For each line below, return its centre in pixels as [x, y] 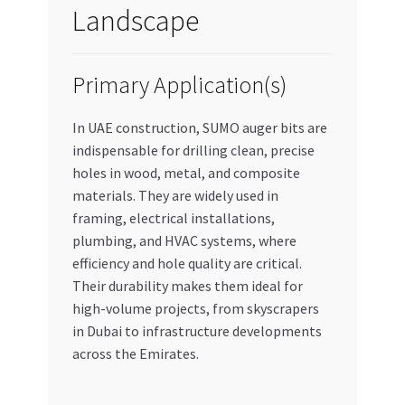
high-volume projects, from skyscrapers [195, 309]
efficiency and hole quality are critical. [187, 264]
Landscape [135, 20]
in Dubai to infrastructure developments [197, 331]
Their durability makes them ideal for [187, 286]
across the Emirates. [135, 354]
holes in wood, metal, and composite [186, 173]
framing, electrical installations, [173, 218]
